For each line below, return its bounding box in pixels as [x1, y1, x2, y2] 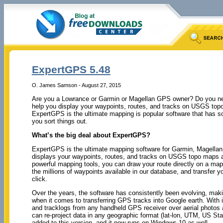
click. [31, 175, 47, 183]
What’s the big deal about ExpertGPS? [31, 131, 150, 139]
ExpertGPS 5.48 [31, 64, 111, 76]
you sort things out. [31, 117, 88, 125]
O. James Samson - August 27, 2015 [31, 82, 121, 88]
